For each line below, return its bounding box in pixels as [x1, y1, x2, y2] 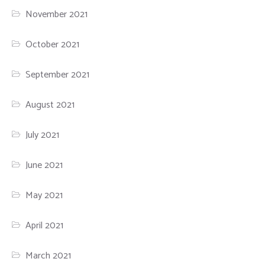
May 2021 [25, 187, 63, 203]
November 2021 [25, 6, 88, 22]
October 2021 [25, 36, 80, 53]
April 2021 [25, 217, 64, 234]
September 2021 [25, 66, 90, 83]
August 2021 [25, 96, 75, 113]
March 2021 [25, 247, 72, 264]
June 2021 [25, 157, 63, 173]
